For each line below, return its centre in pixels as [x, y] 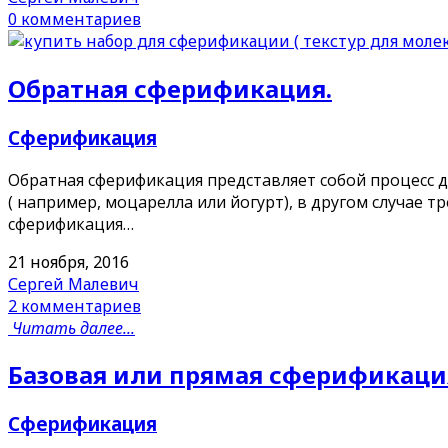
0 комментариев [74, 19]
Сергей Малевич [73, 283]
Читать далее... [73, 327]
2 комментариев [74, 305]
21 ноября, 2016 [68, 261]
